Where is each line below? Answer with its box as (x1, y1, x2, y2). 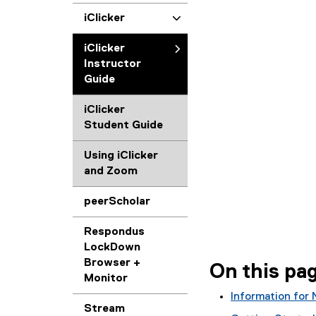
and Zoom (84, 166, 138, 177)
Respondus (84, 226, 145, 238)
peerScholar (84, 196, 150, 207)
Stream (84, 303, 125, 315)
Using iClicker (84, 150, 158, 162)
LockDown (84, 242, 140, 253)
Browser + (84, 257, 140, 269)
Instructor (84, 59, 141, 70)
